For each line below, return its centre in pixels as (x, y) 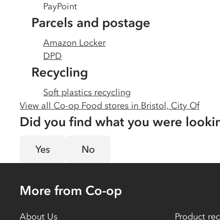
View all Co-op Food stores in (80, 106)
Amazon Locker (74, 43)
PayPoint (60, 6)
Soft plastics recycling (87, 92)
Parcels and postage (91, 23)
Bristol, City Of (170, 106)
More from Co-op (71, 190)
